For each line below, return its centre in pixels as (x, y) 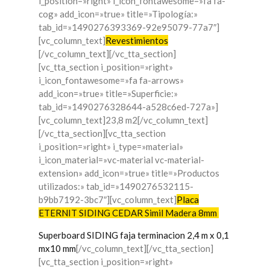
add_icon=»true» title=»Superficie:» (108, 94)
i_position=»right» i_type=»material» (111, 147)
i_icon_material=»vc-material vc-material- (121, 160)
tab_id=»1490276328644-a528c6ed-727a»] (128, 107)
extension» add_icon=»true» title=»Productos (129, 173)
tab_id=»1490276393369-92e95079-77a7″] (129, 27)
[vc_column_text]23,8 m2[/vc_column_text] (123, 120)
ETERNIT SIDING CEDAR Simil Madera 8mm (129, 213)
